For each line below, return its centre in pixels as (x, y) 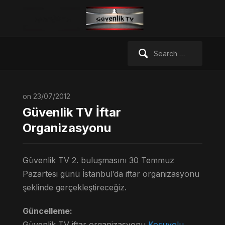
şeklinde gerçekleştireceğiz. (74, 187)
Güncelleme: (47, 211)
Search (139, 46)
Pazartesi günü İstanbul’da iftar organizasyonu (111, 174)
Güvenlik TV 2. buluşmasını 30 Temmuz (98, 160)
